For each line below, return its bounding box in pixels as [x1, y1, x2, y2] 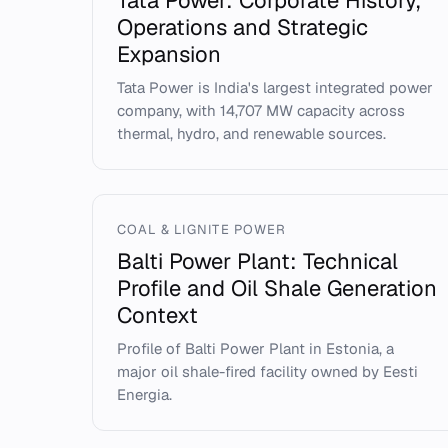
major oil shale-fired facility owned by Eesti [117, 362, 418, 381]
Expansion [117, 40, 221, 68]
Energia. [117, 385, 172, 404]
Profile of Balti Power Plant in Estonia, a [117, 339, 394, 358]
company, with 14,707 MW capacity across [117, 101, 405, 120]
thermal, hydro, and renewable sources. [117, 124, 386, 143]
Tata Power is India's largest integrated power [117, 78, 433, 97]
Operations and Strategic [117, 13, 368, 41]
